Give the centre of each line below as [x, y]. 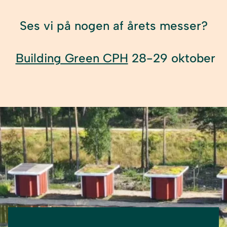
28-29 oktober [172, 58]
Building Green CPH [72, 58]
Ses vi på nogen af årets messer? [113, 25]
